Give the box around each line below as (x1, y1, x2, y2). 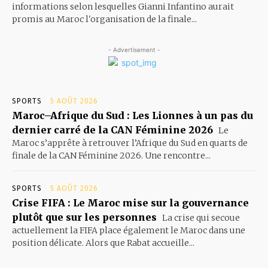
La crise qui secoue (160, 212, 240, 223)
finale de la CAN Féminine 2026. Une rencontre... (12, 150, 211, 161)
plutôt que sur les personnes (12, 211, 157, 223)
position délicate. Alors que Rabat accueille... (12, 237, 194, 248)
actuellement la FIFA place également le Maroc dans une (12, 224, 245, 236)
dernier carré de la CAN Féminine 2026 (12, 123, 213, 136)
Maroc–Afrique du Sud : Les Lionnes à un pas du (12, 109, 253, 121)
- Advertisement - (108, 45, 160, 53)
